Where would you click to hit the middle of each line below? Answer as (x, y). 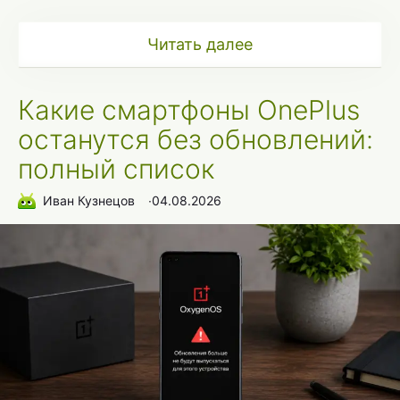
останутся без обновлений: (196, 139)
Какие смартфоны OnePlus (189, 109)
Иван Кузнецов (89, 201)
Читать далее (200, 44)
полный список (116, 168)
